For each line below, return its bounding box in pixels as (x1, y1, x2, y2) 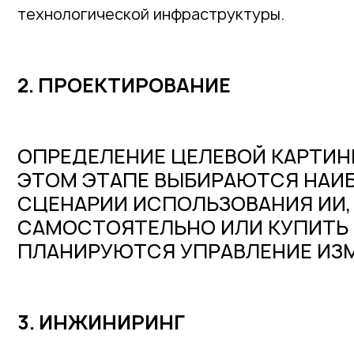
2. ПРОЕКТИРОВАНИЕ (17, 72, 235, 99)
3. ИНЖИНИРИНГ (17, 309, 188, 336)
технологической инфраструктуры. (17, 4, 284, 24)
